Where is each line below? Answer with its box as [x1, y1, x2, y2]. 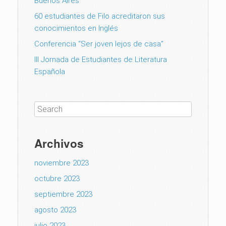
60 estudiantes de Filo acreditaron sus [34, 11, 165, 21]
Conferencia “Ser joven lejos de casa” [34, 39, 163, 48]
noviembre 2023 [34, 158, 89, 167]
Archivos [34, 135, 84, 151]
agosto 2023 [34, 205, 76, 214]
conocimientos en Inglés [34, 23, 118, 33]
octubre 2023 [34, 174, 80, 183]
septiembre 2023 [34, 189, 92, 199]
